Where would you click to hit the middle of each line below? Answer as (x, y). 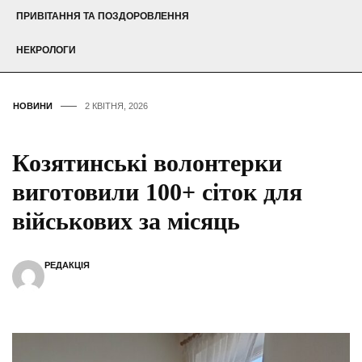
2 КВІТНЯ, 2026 (116, 106)
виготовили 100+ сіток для (157, 192)
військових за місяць (126, 221)
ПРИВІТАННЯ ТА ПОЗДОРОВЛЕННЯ (103, 17)
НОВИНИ (33, 106)
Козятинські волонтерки (147, 163)
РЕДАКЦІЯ (67, 265)
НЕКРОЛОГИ (46, 51)
